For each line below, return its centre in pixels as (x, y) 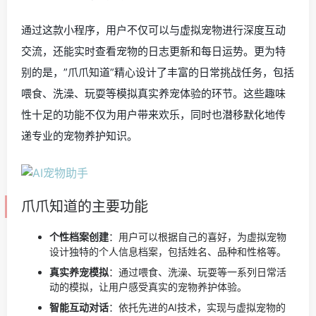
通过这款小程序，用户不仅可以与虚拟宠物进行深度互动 (153, 30)
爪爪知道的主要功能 (85, 207)
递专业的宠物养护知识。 (79, 136)
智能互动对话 (79, 307)
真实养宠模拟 (79, 272)
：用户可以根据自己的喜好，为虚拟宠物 (197, 237)
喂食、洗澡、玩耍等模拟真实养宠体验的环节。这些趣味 (153, 93)
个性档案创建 (79, 237)
